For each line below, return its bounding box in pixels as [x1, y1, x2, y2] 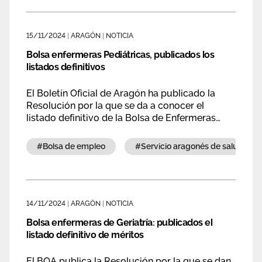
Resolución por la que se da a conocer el [26, 100, 204, 111]
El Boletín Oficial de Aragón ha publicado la [26, 88, 215, 99]
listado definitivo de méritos [26, 229, 144, 240]
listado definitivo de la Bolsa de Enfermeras [26, 112, 216, 123]
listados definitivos [26, 61, 105, 73]
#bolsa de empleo [48, 142, 105, 151]
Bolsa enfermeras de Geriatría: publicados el [26, 217, 212, 228]
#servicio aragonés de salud [146, 142, 243, 151]
